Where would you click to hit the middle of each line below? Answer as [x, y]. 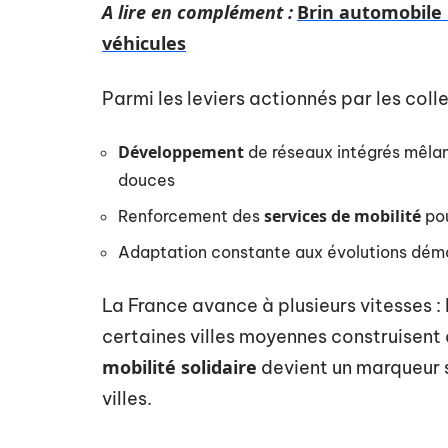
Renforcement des [191, 216]
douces [146, 180]
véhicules [144, 43]
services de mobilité [342, 216]
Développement [181, 152]
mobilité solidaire [179, 367]
